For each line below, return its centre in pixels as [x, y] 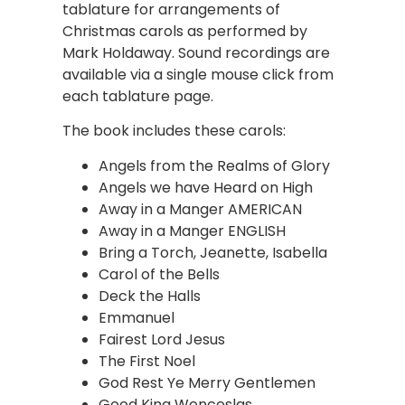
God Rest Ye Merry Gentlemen [207, 382]
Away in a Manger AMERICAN [201, 209]
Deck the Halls [150, 296]
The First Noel [147, 361]
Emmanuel [137, 317]
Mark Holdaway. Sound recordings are [197, 52]
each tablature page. [138, 96]
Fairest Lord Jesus [162, 339]
